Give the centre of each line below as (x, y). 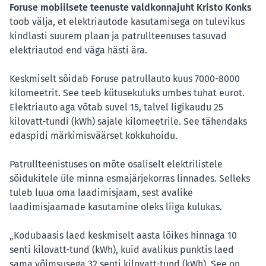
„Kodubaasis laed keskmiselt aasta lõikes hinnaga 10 (123, 236)
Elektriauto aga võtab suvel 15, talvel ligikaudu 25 (116, 107)
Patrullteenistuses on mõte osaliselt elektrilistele (116, 164)
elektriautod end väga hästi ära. (78, 50)
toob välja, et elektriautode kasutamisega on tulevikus (127, 22)
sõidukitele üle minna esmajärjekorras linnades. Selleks (130, 179)
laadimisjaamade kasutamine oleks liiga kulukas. (116, 207)
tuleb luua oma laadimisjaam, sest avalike (101, 193)
